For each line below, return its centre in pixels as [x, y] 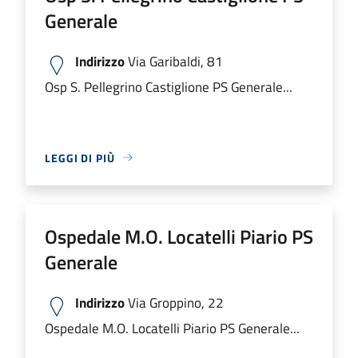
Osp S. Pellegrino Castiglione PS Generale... [169, 86]
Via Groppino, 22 [174, 302]
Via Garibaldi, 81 [174, 61]
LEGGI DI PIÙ [80, 157]
